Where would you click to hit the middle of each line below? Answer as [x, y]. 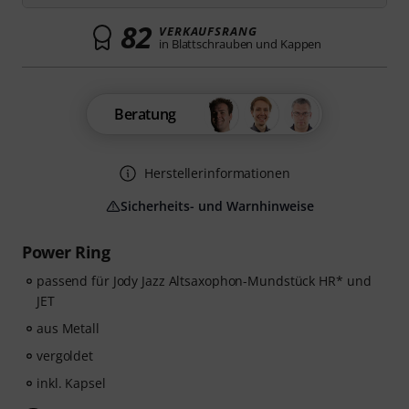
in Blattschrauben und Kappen [241, 44]
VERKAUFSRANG [208, 31]
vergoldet [65, 356]
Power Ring [66, 252]
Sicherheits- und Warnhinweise [217, 206]
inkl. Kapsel [71, 383]
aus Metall [68, 328]
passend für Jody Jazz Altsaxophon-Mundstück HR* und [204, 281]
